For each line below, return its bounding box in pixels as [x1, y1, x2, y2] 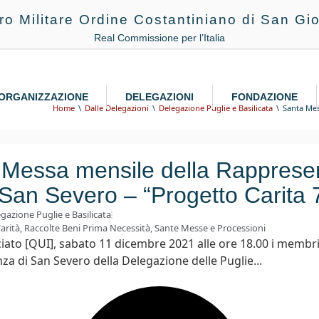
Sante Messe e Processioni [154, 221, 266, 235]
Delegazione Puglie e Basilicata [159, 102, 273, 113]
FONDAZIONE [231, 90, 298, 103]
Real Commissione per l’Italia [94, 32, 225, 43]
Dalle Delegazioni [85, 102, 149, 113]
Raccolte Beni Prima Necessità [23, 221, 150, 235]
